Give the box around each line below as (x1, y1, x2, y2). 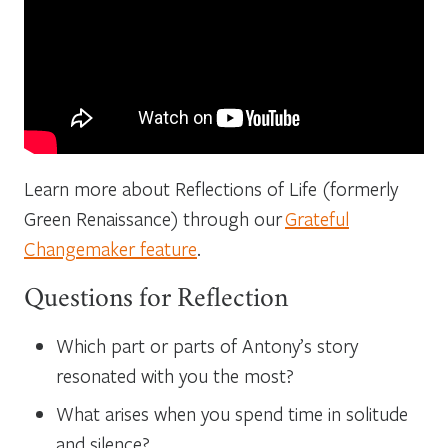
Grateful (285, 205, 349, 231)
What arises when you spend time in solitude (56, 400, 408, 426)
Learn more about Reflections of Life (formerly (24, 175, 398, 201)
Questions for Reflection (24, 288, 288, 313)
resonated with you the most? (56, 362, 294, 388)
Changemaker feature (24, 235, 197, 261)
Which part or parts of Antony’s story (56, 332, 358, 358)
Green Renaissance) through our (24, 205, 285, 231)
